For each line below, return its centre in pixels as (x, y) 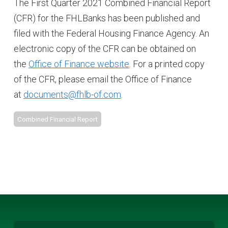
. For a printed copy (167, 64)
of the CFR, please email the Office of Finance (103, 79)
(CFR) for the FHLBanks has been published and (107, 18)
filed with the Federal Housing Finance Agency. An (111, 33)
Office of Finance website (79, 64)
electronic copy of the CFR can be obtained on (105, 48)
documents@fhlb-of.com (72, 94)
